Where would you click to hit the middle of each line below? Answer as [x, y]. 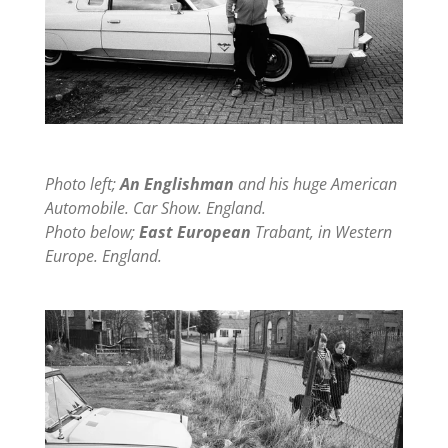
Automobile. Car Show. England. [155, 208]
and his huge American [315, 184]
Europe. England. [103, 256]
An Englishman [176, 184]
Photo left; [82, 184]
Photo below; [91, 232]
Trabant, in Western [321, 232]
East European [194, 232]
